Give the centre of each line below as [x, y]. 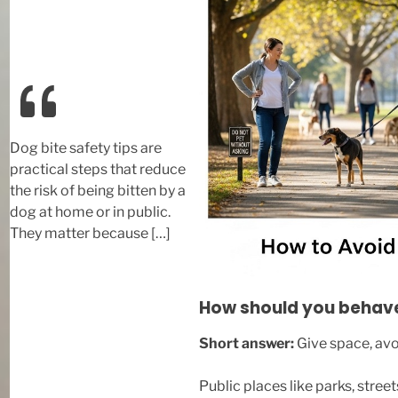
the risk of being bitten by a [97, 190]
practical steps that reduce [97, 169]
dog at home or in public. [90, 211]
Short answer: [247, 343]
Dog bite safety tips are [85, 147]
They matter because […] [90, 233]
